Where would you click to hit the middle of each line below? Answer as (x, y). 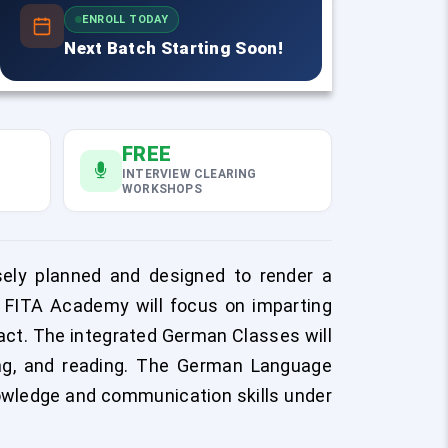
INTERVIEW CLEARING (189, 174)
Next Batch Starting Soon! (173, 48)
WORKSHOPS (162, 189)
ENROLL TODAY (125, 20)
